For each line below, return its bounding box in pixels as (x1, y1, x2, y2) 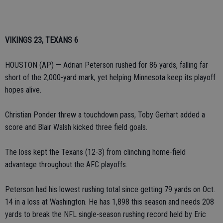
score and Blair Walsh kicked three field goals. (5, 122, 147, 132)
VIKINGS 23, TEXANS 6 (5, 35, 78, 45)
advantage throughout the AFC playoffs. (5, 160, 127, 169)
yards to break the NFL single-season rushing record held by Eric (5, 210, 206, 219)
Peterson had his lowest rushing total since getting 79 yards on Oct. (5, 185, 215, 194)
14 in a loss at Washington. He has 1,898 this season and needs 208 (5, 197, 214, 207)
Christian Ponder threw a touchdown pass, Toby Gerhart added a (5, 110, 205, 119)
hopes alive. (5, 85, 41, 95)
